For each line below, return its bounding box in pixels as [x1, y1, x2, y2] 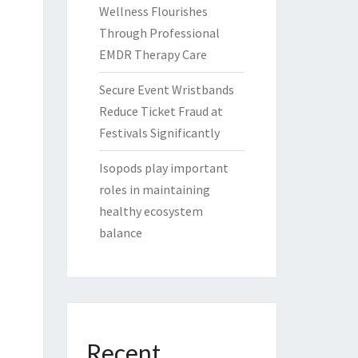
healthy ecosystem [98, 203, 203, 219]
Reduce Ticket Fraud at [98, 103, 223, 119]
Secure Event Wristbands [98, 82, 234, 97]
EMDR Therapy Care [98, 46, 207, 62]
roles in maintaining [98, 181, 210, 197]
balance [98, 225, 142, 241]
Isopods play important [98, 160, 229, 176]
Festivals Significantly [98, 125, 220, 141]
